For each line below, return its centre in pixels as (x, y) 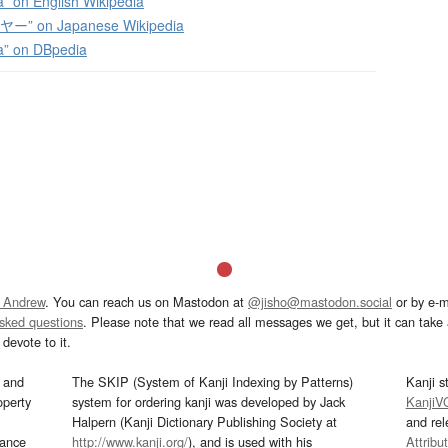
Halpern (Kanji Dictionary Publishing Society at (205, 422)
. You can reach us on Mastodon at (146, 302)
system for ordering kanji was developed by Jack (209, 402)
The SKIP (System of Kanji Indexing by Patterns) (213, 382)
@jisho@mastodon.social (320, 302)
